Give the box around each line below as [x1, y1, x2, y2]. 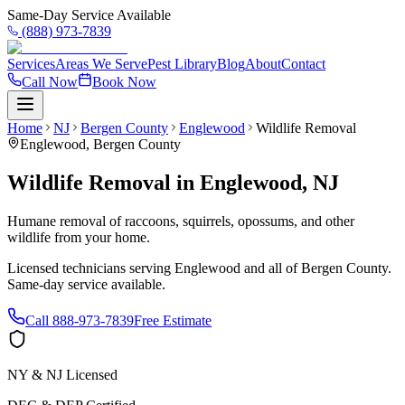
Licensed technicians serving [7, 259, 174, 276]
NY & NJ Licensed [7, 366, 118, 382]
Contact [281, 56, 325, 71]
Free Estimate [134, 312, 212, 328]
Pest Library [147, 56, 217, 71]
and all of [240, 259, 301, 276]
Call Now [22, 74, 78, 89]
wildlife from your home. [7, 229, 150, 245]
